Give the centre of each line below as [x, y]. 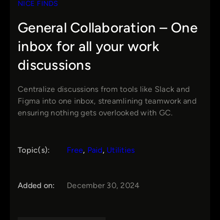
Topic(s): [34, 150]
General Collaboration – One [108, 28]
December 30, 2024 [103, 186]
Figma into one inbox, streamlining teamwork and [107, 101]
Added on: [36, 186]
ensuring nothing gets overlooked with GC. [95, 113]
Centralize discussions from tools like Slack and [104, 89]
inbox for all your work [88, 46]
